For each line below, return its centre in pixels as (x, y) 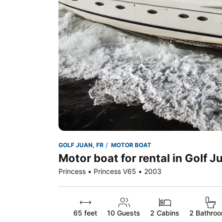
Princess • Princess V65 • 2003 (110, 171)
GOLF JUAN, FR (81, 145)
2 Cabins (165, 213)
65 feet (85, 213)
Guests (128, 213)
